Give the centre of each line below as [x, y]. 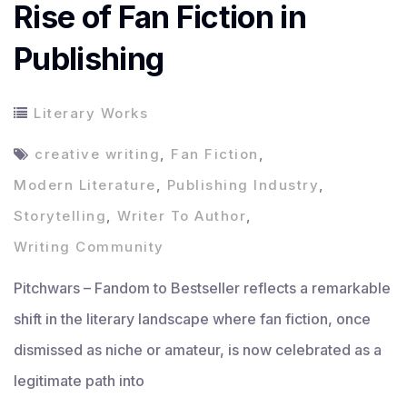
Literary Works [91, 114]
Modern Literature [85, 185]
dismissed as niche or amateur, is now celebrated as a [198, 350]
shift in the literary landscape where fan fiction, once [192, 319]
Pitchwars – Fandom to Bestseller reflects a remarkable [202, 288]
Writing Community [89, 247]
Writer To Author [182, 216]
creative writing [97, 154]
